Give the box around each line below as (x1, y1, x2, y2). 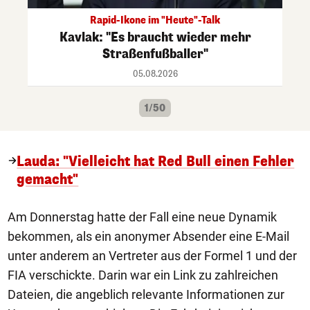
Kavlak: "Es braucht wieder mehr (59, 28, 251, 46)
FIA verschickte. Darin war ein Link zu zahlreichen (8, 267, 278, 282)
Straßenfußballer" (102, 45, 208, 62)
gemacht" (17, 170, 79, 189)
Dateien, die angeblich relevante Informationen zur (8, 286, 284, 302)
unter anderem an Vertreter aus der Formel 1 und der (8, 248, 297, 263)
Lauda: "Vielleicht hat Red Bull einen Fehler (17, 152, 295, 171)
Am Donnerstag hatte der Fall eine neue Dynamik (8, 209, 277, 224)
